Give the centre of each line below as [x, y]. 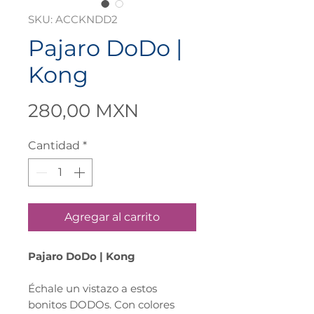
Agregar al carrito [112, 217]
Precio [167, 110]
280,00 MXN [83, 111]
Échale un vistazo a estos [93, 289]
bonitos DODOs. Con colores [101, 305]
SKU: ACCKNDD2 [73, 20]
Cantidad [54, 146]
